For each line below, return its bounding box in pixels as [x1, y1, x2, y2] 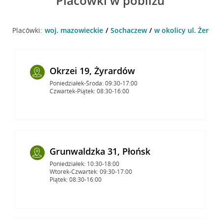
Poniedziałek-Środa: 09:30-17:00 [49, 79, 137, 87]
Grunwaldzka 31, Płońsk [49, 145, 150, 157]
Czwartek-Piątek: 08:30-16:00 [49, 86, 129, 95]
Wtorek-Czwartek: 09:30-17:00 [49, 167, 132, 176]
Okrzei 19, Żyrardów [49, 64, 135, 77]
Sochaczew [110, 25, 147, 35]
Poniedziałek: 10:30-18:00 [49, 159, 119, 168]
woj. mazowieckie [44, 25, 103, 35]
